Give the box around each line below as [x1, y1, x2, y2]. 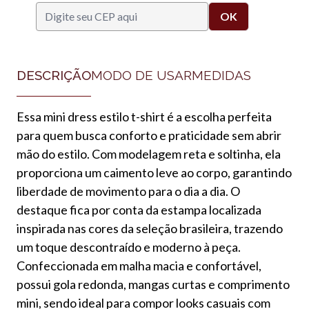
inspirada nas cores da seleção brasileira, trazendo [17, 220, 283, 236]
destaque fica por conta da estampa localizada [17, 201, 261, 217]
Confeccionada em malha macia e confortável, [17, 257, 261, 273]
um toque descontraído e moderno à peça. [17, 239, 241, 255]
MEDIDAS [192, 67, 251, 83]
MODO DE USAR [91, 67, 192, 83]
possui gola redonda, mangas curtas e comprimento [17, 276, 290, 292]
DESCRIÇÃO [17, 67, 91, 83]
